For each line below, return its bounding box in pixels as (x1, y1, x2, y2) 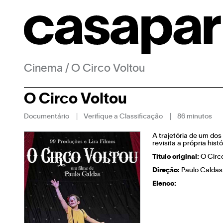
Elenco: (152, 181, 176, 187)
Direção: (152, 167, 180, 174)
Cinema (24, 64, 63, 74)
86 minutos (177, 113, 212, 120)
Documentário (24, 113, 69, 120)
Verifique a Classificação (84, 113, 163, 120)
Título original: (152, 154, 199, 160)
